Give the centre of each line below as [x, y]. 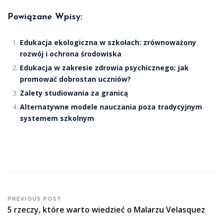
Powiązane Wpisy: [45, 17]
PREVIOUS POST [34, 199]
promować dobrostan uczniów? [75, 79]
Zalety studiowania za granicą [74, 93]
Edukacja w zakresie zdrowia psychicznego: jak [104, 68]
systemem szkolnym [57, 118]
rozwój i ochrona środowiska [71, 54]
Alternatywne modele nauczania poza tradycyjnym [111, 107]
